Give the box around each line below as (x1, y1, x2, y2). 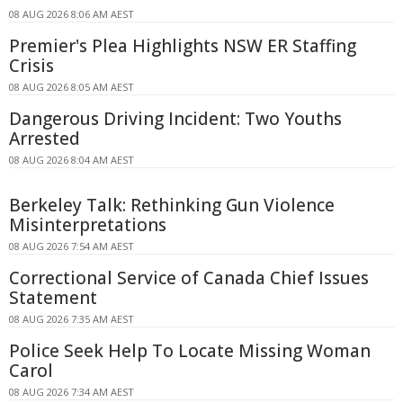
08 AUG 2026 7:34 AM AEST (9, 384, 134, 399)
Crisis (9, 53, 54, 77)
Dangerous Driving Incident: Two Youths (9, 106, 342, 130)
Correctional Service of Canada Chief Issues (9, 265, 369, 290)
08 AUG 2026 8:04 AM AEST (9, 152, 134, 166)
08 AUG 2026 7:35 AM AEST (9, 311, 134, 326)
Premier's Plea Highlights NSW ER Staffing (9, 33, 356, 58)
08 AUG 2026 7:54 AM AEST (9, 238, 134, 253)
